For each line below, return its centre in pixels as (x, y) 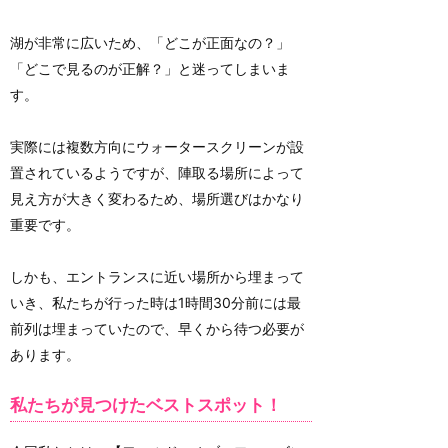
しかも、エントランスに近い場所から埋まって (157, 277)
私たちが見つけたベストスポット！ (146, 405)
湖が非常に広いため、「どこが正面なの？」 (150, 43)
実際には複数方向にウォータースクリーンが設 (157, 147)
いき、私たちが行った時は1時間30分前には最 (155, 303)
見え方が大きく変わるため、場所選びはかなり (157, 199)
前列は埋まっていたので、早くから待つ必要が (157, 329)
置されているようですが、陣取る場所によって (157, 173)
